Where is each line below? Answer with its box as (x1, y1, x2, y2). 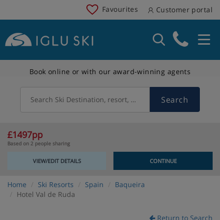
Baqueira (115, 179, 145, 189)
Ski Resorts (38, 179, 74, 189)
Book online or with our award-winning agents (29, 66, 191, 76)
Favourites (102, 4, 138, 14)
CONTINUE (149, 157, 177, 165)
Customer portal (154, 5, 213, 14)
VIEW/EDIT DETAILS (32, 157, 81, 165)
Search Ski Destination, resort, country (30, 94, 156, 104)
